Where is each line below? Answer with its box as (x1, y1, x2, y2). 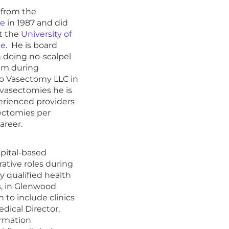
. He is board (5, 40, 57, 50)
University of (20, 29, 72, 39)
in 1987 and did (5, 17, 68, 28)
